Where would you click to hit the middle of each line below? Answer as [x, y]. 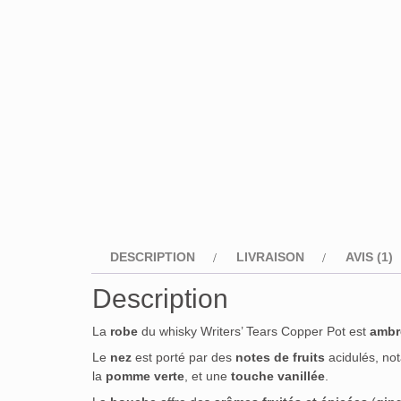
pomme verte [145, 376]
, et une [208, 376]
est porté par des [183, 358]
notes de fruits [280, 358]
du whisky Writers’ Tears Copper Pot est [254, 332]
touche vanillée [278, 376]
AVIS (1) [369, 257]
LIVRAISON [270, 257]
